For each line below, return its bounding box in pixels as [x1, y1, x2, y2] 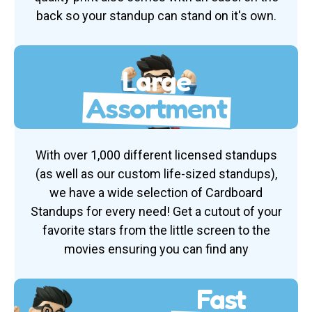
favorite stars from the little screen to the [42, 222, 270, 237]
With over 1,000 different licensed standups [35, 147, 277, 162]
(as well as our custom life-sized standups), [35, 166, 277, 181]
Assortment [86, 91, 226, 125]
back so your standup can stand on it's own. [36, 8, 276, 23]
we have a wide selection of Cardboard [49, 185, 263, 200]
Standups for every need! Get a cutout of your [30, 203, 282, 219]
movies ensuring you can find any [63, 241, 249, 256]
